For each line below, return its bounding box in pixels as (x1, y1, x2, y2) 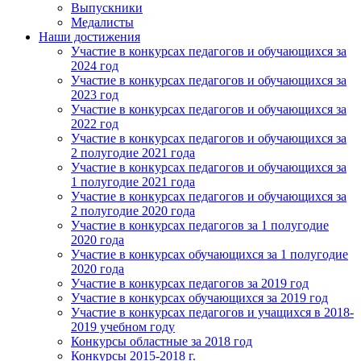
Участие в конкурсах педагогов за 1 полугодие (71, 218, 329, 233)
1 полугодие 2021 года (71, 175, 195, 189)
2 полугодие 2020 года (71, 204, 195, 218)
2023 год (71, 88, 118, 102)
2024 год (71, 59, 118, 73)
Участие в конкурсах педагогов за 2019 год (71, 276, 309, 291)
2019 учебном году (71, 320, 175, 334)
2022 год (71, 117, 118, 131)
